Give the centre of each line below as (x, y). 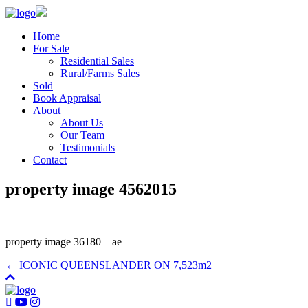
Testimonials (88, 147)
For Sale (51, 48)
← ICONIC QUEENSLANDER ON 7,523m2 (109, 265)
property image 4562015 (91, 189)
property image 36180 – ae (64, 241)
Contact (50, 160)
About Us (82, 123)
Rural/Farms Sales (100, 73)
